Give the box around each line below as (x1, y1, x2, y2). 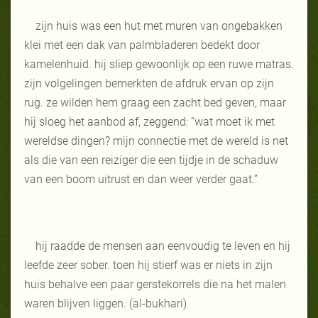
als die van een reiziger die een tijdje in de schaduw (24, 153, 278, 167)
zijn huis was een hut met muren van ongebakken (35, 18, 283, 33)
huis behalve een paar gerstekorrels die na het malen (24, 277, 286, 291)
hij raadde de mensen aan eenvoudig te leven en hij (35, 238, 290, 253)
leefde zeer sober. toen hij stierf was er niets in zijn (24, 258, 273, 272)
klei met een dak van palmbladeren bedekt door (24, 38, 260, 52)
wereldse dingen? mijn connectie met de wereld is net (24, 133, 288, 148)
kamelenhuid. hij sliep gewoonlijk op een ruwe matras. (24, 57, 294, 71)
